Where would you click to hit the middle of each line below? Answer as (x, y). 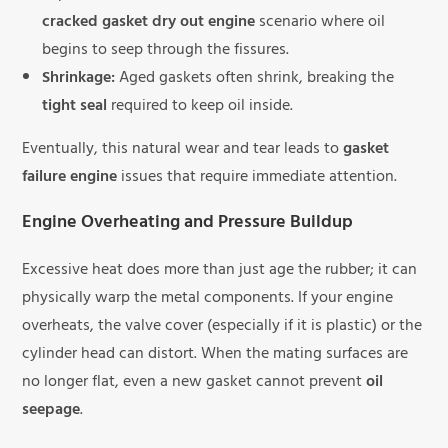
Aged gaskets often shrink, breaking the (255, 79)
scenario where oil (320, 23)
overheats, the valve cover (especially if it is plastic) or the (222, 327)
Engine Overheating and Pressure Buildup (188, 224)
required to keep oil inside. (200, 107)
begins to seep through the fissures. (166, 51)
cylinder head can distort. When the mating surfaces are (215, 355)
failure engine (70, 178)
